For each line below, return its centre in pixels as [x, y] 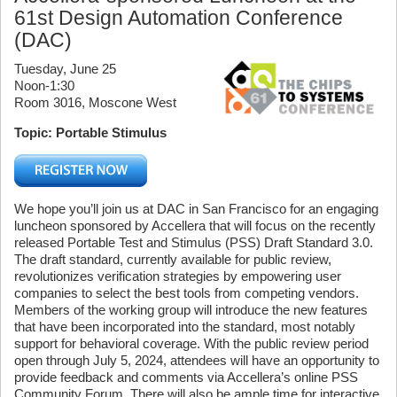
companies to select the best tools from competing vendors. [187, 293]
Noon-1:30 [44, 86]
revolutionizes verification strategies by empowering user [178, 276]
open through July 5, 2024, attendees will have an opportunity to [197, 360]
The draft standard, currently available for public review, [173, 259]
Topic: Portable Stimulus [90, 132]
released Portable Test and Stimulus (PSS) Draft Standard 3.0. [194, 242]
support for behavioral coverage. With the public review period [191, 343]
